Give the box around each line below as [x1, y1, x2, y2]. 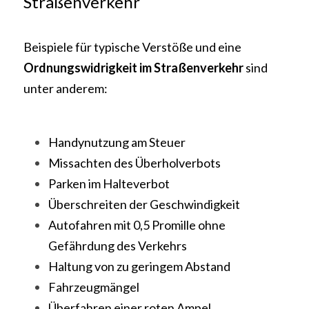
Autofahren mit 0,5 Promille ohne [48, 217, 226, 232]
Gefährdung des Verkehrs [48, 238, 187, 253]
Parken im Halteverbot [48, 176, 170, 191]
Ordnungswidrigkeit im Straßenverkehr [23, 60, 243, 75]
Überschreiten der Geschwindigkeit [48, 197, 240, 212]
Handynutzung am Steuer [48, 134, 186, 150]
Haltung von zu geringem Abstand [48, 259, 230, 274]
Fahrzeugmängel [48, 279, 139, 295]
